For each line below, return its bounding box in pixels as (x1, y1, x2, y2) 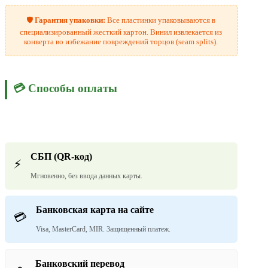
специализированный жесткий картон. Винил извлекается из (20, 27, 223, 36)
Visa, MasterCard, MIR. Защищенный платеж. (36, 224, 170, 233)
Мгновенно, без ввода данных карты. (31, 171, 142, 180)
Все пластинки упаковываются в (105, 15, 216, 25)
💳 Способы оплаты (13, 81, 117, 95)
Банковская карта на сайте (36, 204, 154, 215)
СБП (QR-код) (31, 151, 92, 162)
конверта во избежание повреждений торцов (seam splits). (24, 36, 218, 46)
